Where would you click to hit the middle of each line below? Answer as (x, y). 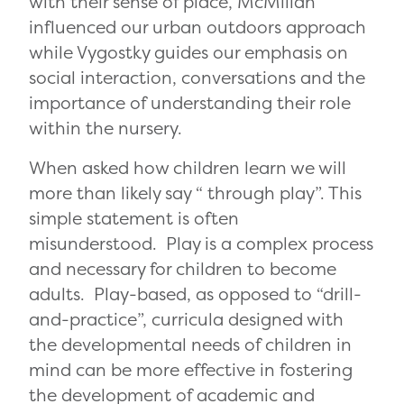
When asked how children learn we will (188, 168)
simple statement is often (134, 219)
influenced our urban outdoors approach (197, 28)
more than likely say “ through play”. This (195, 193)
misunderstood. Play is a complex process (201, 244)
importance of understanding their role (190, 103)
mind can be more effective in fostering (191, 370)
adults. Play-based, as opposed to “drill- (195, 294)
